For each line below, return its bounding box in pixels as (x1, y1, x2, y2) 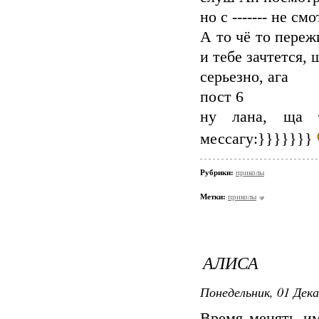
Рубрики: (200, 168, 236, 177)
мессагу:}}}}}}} (200, 130, 317, 147)
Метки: (200, 192, 226, 201)
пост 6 (200, 88, 244, 105)
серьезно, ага (200, 68, 288, 85)
